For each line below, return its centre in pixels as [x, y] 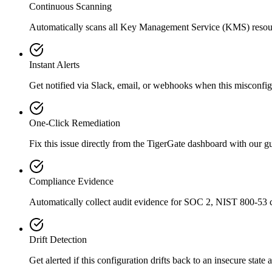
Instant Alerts [54, 64]
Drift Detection [58, 239]
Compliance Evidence [71, 181]
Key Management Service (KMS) [185, 27]
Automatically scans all [75, 27]
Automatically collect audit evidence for [107, 202]
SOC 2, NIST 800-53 [226, 202]
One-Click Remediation [75, 123]
